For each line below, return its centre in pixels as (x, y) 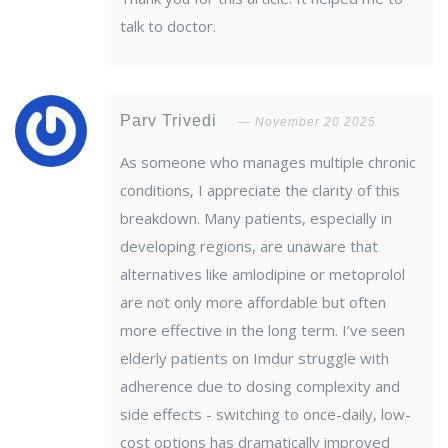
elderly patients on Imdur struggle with (254, 358)
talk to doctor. (168, 26)
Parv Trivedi (171, 121)
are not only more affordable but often (253, 302)
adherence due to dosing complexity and (260, 386)
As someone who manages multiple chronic (268, 162)
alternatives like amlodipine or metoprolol (262, 274)
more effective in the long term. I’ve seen (262, 330)
